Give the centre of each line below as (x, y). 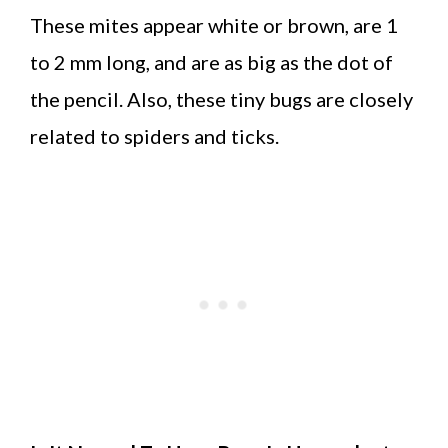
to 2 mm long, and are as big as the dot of (211, 61)
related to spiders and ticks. (154, 135)
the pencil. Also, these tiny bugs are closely (221, 98)
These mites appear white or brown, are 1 (214, 24)
